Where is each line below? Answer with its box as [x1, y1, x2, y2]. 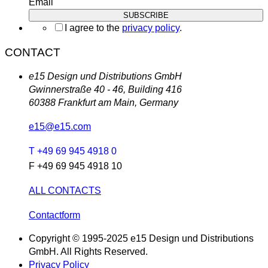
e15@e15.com [29, 121, 91, 132]
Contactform [29, 209, 80, 220]
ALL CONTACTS [29, 185, 101, 196]
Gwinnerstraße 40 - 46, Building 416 [29, 84, 182, 95]
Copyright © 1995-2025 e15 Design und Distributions [29, 233, 254, 243]
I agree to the [65, 22, 122, 33]
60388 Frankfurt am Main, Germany [29, 97, 178, 108]
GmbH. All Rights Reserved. [29, 246, 148, 257]
